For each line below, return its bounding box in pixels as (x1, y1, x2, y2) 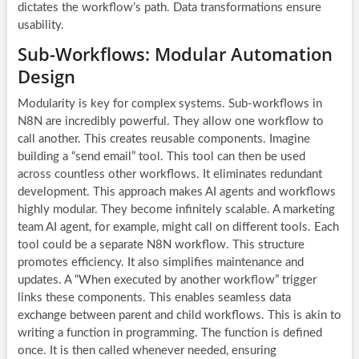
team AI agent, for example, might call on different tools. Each (17, 220, 339, 233)
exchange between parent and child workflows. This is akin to (17, 309, 341, 321)
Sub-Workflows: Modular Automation (17, 41, 333, 66)
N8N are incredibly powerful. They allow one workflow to (17, 115, 324, 127)
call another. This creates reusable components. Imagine (17, 132, 310, 145)
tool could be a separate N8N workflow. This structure (17, 238, 305, 251)
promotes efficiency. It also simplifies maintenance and (17, 256, 304, 268)
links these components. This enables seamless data (17, 291, 291, 304)
